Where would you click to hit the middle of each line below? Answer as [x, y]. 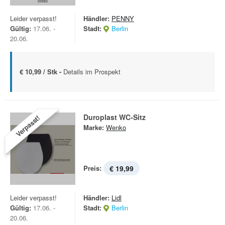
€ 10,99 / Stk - [41, 72]
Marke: [94, 127]
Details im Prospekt [92, 72]
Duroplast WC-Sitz [115, 117]
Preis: [92, 168]
